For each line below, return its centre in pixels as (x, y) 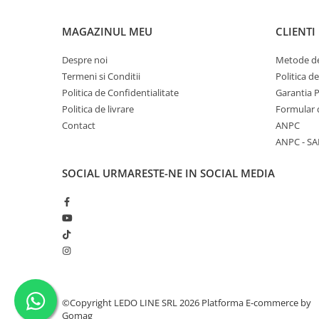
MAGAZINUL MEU (107, 31)
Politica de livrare (98, 109)
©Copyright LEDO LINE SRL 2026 (132, 303)
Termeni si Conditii (101, 76)
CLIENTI (296, 31)
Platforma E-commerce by (256, 303)
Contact (79, 125)
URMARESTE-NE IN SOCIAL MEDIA (189, 173)
